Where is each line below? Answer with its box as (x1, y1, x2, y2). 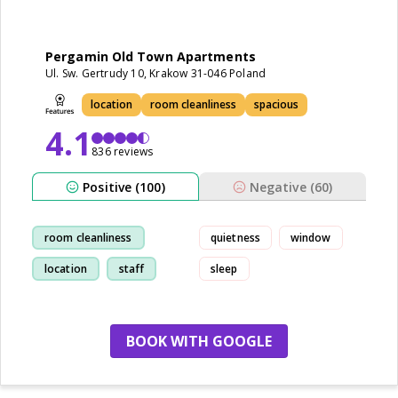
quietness (211, 229, 260, 245)
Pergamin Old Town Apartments (45, 48, 256, 65)
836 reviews (92, 144, 154, 159)
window (290, 229, 331, 245)
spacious (254, 97, 298, 112)
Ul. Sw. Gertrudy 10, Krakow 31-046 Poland (45, 66, 267, 81)
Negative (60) (249, 178, 333, 195)
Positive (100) (83, 178, 165, 195)
